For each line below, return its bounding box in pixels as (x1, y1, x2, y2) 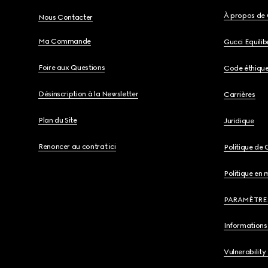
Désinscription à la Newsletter (38, 90, 139, 98)
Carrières (223, 90, 255, 99)
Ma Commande (38, 37, 92, 45)
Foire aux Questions (38, 63, 105, 72)
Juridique (223, 117, 254, 125)
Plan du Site (38, 116, 77, 124)
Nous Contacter (38, 13, 93, 22)
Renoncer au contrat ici (38, 142, 116, 151)
